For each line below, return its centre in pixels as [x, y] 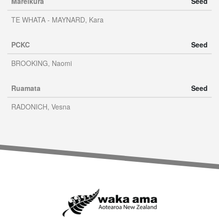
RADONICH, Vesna [41, 107]
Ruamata [26, 88]
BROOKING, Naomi [42, 63]
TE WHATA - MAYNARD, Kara [57, 20]
